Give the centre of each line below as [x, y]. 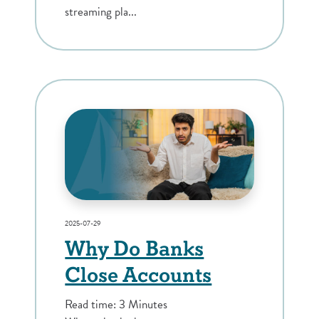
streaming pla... [101, 12]
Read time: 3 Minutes [116, 305]
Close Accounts [138, 276]
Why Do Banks [135, 249]
